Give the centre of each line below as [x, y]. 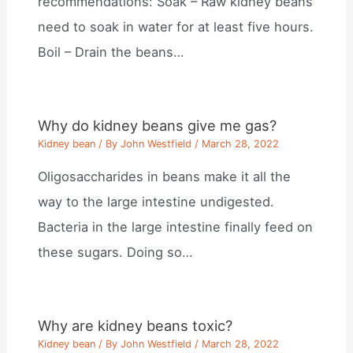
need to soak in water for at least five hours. [176, 27]
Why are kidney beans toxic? [136, 326]
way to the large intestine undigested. [156, 202]
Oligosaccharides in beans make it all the [165, 177]
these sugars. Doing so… [115, 253]
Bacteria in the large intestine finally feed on [176, 227]
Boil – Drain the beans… [111, 52]
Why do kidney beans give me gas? [158, 125]
